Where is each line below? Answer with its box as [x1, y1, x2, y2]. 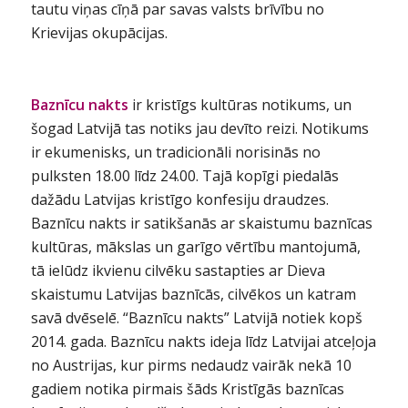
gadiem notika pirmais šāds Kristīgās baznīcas [30, 379, 344, 400]
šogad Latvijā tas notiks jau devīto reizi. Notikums [30, 118, 369, 139]
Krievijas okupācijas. [30, 23, 168, 44]
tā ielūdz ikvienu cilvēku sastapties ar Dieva [30, 260, 325, 281]
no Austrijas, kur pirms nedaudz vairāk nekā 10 [30, 355, 352, 376]
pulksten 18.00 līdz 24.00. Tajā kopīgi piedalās [30, 166, 339, 187]
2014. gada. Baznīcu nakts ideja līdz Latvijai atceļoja [30, 331, 376, 352]
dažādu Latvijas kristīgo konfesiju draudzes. [30, 189, 329, 210]
